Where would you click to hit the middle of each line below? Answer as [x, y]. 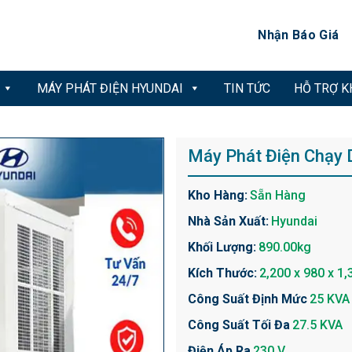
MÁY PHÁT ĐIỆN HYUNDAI [110, 88]
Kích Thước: [222, 273]
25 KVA [330, 299]
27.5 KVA [317, 325]
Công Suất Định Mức [247, 299]
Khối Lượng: [222, 247]
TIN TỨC [247, 88]
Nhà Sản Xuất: [228, 221]
